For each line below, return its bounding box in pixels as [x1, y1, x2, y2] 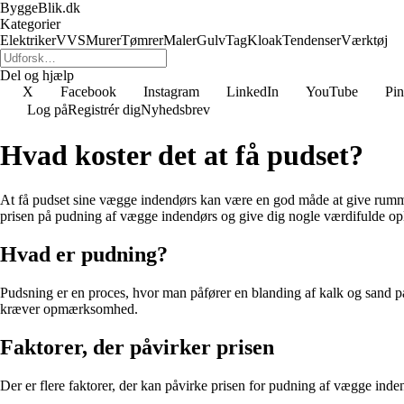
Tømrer [121, 32, 163, 48]
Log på [27, 102, 68, 117]
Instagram [143, 84, 199, 99]
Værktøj [341, 32, 388, 48]
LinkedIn [226, 84, 279, 99]
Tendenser [282, 32, 341, 48]
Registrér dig [68, 102, 141, 117]
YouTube [306, 84, 358, 99]
